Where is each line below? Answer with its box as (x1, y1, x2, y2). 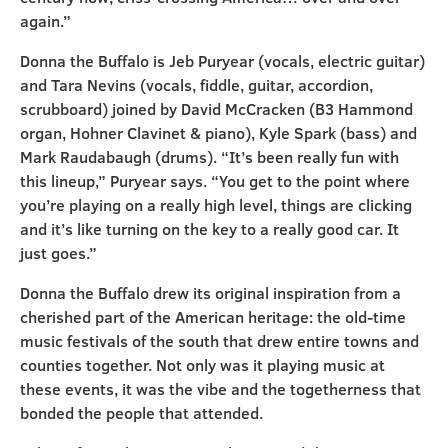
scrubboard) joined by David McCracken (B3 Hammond (20, 98, 413, 120)
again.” (20, 10, 71, 32)
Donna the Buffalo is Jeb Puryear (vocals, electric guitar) (20, 50, 425, 72)
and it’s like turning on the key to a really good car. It (20, 218, 399, 240)
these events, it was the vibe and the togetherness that (20, 378, 421, 400)
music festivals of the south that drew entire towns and (20, 330, 419, 352)
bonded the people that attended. (20, 402, 263, 424)
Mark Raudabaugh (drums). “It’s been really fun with (20, 146, 399, 168)
